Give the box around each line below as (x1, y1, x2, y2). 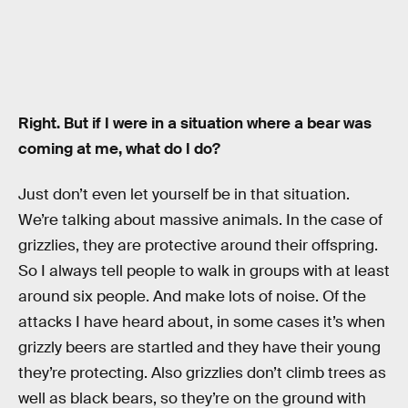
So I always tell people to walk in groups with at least (18, 260, 390, 280)
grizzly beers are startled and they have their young (18, 337, 381, 357)
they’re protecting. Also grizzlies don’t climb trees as (18, 362, 386, 382)
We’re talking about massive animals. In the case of (18, 209, 382, 229)
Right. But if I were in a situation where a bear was (18, 114, 372, 133)
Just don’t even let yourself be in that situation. (18, 184, 350, 204)
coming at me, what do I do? (18, 139, 220, 158)
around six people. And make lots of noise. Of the (18, 286, 366, 306)
